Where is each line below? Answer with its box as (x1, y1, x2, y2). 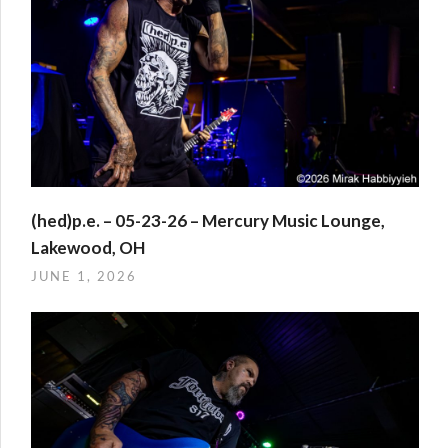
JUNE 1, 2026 (31, 267, 137, 284)
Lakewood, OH (31, 236, 145, 258)
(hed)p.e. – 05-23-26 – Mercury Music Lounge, (31, 209, 385, 231)
